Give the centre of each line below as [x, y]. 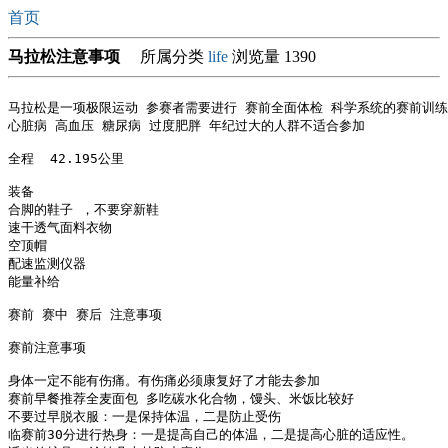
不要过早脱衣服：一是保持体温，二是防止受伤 [144, 416]
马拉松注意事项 [64, 56]
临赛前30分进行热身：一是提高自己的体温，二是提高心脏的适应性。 [211, 434]
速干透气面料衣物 [60, 227]
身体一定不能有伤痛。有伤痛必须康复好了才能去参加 [164, 380]
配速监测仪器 [47, 263]
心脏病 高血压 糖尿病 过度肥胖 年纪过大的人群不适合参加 [186, 125]
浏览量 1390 [272, 56]
